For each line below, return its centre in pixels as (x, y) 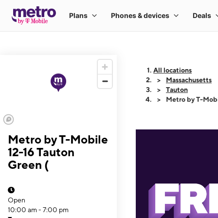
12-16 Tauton (41, 152)
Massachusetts (189, 80)
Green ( (28, 164)
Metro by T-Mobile (58, 139)
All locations (173, 70)
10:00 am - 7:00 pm (38, 210)
